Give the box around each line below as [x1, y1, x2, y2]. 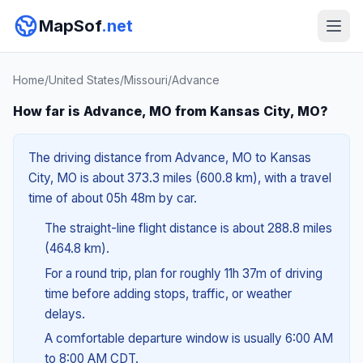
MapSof [39, 16, 101, 36]
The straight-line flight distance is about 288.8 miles [44, 220, 332, 236]
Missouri [124, 73, 168, 87]
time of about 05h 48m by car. [28, 190, 197, 206]
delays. [44, 305, 85, 322]
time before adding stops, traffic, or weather [44, 285, 292, 301]
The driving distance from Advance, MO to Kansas [28, 150, 311, 165]
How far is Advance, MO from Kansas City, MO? [13, 103, 328, 119]
